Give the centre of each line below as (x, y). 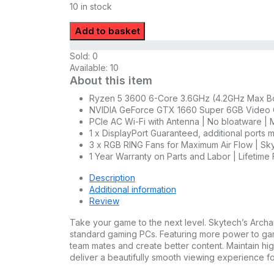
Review (104, 201)
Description (112, 178)
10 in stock (91, 7)
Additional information (133, 190)
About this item (111, 81)
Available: (90, 68)
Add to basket (107, 31)
